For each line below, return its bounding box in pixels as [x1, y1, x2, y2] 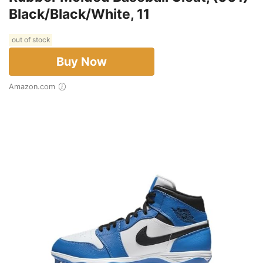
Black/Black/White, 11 [9, 6, 150, 23]
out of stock [10, 35, 51, 45]
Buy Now [56, 55, 107, 69]
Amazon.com [14, 82, 55, 92]
